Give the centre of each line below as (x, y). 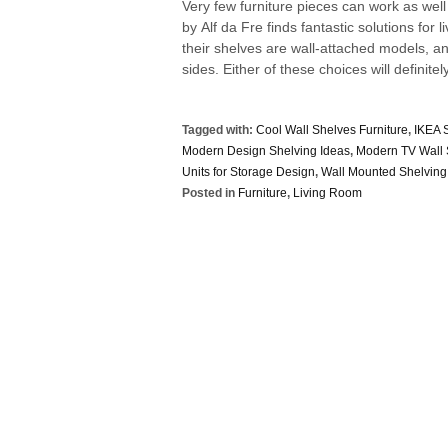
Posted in (210, 192)
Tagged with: (219, 129)
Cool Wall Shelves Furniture (332, 129)
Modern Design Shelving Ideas (266, 150)
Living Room (327, 192)
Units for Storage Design (248, 171)
